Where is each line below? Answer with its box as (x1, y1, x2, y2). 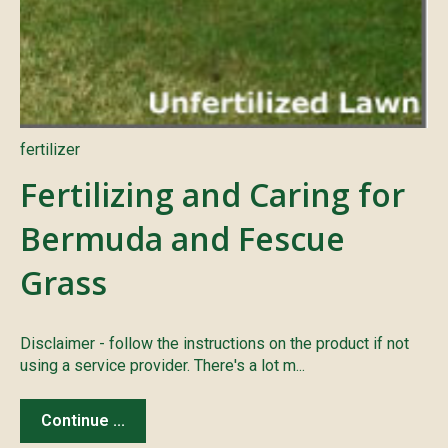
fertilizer (20, 140, 80, 160)
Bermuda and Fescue (20, 216, 345, 260)
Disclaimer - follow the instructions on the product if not (20, 333, 409, 353)
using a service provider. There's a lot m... (20, 355, 305, 375)
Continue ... (41, 410, 125, 430)
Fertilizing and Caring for (20, 172, 405, 216)
